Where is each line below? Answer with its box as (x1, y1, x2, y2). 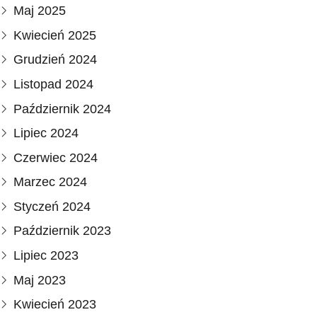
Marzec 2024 (13, 175, 88, 190)
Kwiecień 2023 (13, 297, 97, 312)
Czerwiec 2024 (13, 150, 98, 165)
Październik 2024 (13, 101, 112, 116)
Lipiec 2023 (13, 248, 79, 263)
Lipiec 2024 (13, 126, 79, 141)
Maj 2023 (13, 272, 67, 287)
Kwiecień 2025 (13, 28, 97, 42)
